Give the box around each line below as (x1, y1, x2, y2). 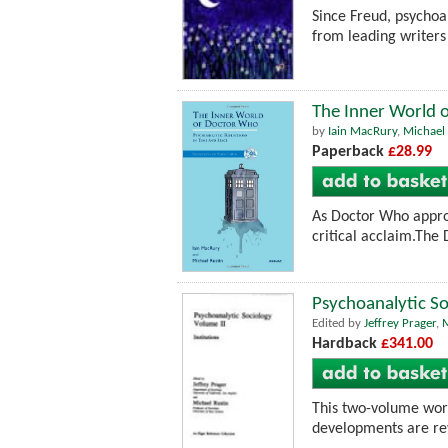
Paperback (312, 144, 388, 161)
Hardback (312, 335, 381, 352)
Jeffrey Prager (364, 316, 436, 330)
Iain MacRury (328, 125, 397, 139)
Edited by (312, 316, 364, 330)
